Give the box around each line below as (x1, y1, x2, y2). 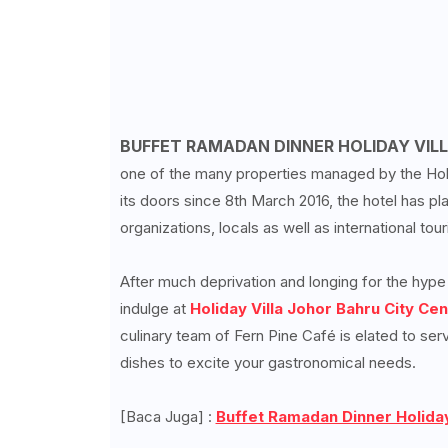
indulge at (119, 299, 190, 318)
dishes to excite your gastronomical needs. (119, 353, 416, 372)
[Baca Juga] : (119, 407, 216, 426)
